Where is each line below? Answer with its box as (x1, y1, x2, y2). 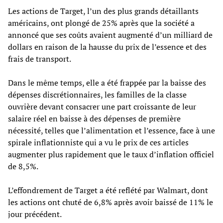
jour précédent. (8, 208, 62, 220)
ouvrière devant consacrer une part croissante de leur (8, 101, 196, 112)
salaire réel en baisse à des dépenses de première (8, 112, 181, 124)
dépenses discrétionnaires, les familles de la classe (8, 89, 187, 100)
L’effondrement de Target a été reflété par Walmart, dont (8, 184, 208, 196)
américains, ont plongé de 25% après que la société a (8, 17, 195, 28)
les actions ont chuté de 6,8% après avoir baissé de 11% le (8, 196, 213, 208)
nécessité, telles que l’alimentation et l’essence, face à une (8, 124, 215, 136)
